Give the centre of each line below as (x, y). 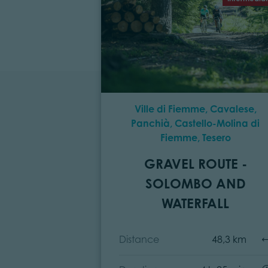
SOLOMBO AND (195, 183)
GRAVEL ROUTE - (195, 163)
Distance (139, 239)
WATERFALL (196, 203)
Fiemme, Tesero (195, 137)
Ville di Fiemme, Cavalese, (195, 109)
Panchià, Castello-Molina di (196, 123)
